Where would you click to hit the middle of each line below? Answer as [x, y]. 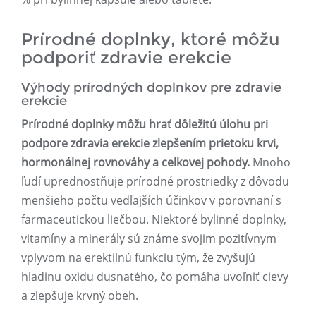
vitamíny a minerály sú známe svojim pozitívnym [149, 239]
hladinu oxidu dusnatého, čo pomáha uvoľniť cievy [155, 277]
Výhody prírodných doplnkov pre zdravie [151, 88]
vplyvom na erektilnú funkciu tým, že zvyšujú [138, 258]
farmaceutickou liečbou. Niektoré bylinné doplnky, [154, 220]
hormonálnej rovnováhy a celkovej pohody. [135, 163]
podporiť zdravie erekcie [126, 58]
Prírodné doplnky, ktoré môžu [151, 39]
